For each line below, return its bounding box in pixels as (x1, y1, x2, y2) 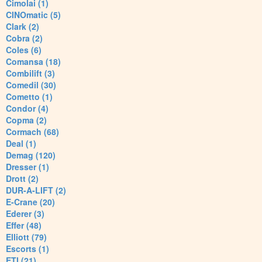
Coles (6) (6, 44, 42, 56)
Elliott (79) (6, 231, 47, 243)
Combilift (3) (6, 67, 55, 80)
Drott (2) (6, 173, 39, 185)
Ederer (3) (6, 208, 44, 220)
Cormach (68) (6, 126, 59, 138)
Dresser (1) (6, 161, 49, 173)
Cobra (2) (6, 32, 43, 44)
